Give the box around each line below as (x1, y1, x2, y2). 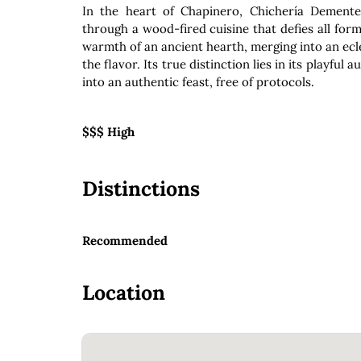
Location (82, 279, 165, 305)
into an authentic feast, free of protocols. (82, 73, 314, 89)
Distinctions (82, 175, 200, 201)
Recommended (82, 232, 168, 248)
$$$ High (82, 124, 135, 140)
